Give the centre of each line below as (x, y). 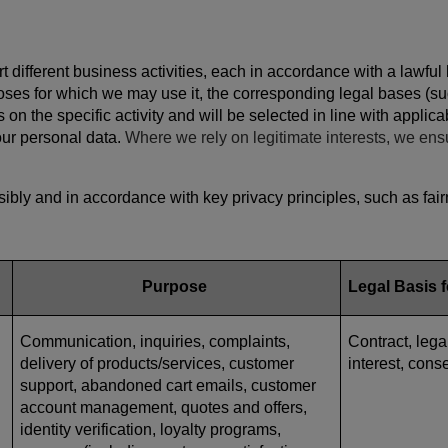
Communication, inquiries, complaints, (155, 341)
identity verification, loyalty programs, (150, 429)
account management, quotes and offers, (163, 407)
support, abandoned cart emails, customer (168, 385)
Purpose (174, 286)
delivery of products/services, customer (157, 363)
